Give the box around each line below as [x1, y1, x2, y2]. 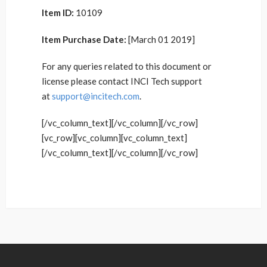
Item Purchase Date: [42, 34, 128, 45]
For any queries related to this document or [42, 61, 212, 72]
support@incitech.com [52, 91, 139, 101]
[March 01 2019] [128, 34, 195, 45]
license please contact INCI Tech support [42, 76, 202, 86]
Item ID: [42, 7, 76, 18]
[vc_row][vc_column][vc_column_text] [42, 132, 187, 143]
